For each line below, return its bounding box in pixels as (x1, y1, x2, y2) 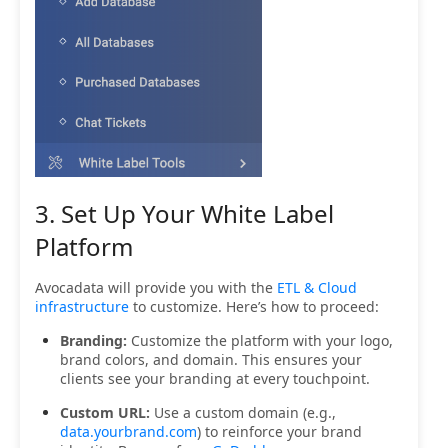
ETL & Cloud (277, 278, 357, 298)
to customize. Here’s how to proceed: (129, 297, 379, 317)
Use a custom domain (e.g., (150, 403, 336, 423)
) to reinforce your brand (197, 422, 362, 442)
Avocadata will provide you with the (35, 278, 277, 298)
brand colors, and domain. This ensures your (60, 350, 362, 370)
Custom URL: (60, 403, 150, 423)
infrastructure (35, 297, 129, 317)
